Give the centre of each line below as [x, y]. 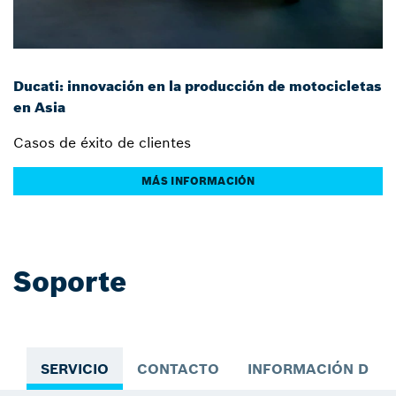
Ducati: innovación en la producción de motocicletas [198, 86]
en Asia [39, 107]
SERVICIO [75, 369]
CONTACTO [178, 369]
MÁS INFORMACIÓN [198, 181]
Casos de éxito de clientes [102, 143]
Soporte [70, 282]
